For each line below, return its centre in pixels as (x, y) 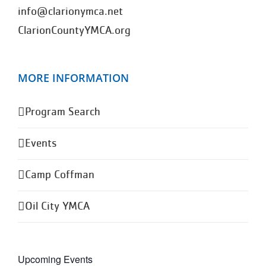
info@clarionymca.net (70, 12)
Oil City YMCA (57, 207)
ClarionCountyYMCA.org (74, 31)
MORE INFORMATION (73, 78)
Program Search (63, 112)
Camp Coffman (60, 175)
